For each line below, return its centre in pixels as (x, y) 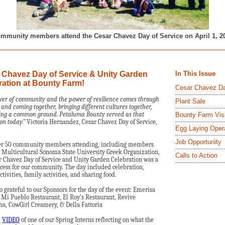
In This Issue (195, 74)
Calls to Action (196, 155)
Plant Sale (190, 101)
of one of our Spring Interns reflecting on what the (87, 220)
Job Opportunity (198, 142)
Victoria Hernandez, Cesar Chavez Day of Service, (91, 122)
